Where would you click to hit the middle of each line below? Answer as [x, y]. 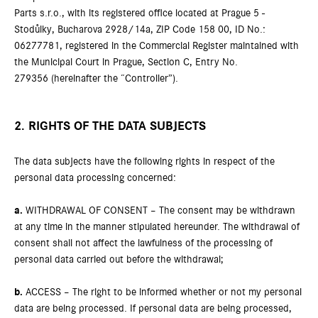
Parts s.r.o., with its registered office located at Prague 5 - [139, 13]
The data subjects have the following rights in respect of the [144, 161]
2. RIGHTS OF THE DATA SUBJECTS [110, 126]
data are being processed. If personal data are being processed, [153, 308]
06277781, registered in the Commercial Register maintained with [157, 46]
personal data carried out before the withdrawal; [119, 259]
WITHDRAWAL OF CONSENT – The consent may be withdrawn [159, 210]
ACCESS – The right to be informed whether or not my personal [162, 292]
